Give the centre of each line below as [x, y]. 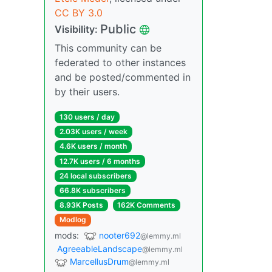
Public [118, 29]
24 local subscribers [95, 175]
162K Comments [147, 205]
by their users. [87, 92]
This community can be [108, 48]
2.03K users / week [93, 132]
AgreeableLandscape [100, 249]
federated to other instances [120, 63]
